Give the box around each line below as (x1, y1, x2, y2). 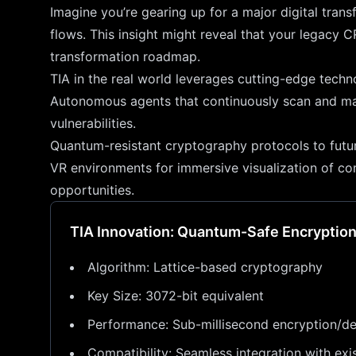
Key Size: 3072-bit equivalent (87, 288, 264, 304)
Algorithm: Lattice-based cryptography (87, 259, 323, 275)
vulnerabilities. (50, 115, 136, 131)
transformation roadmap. (50, 48, 200, 64)
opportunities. (50, 182, 134, 198)
